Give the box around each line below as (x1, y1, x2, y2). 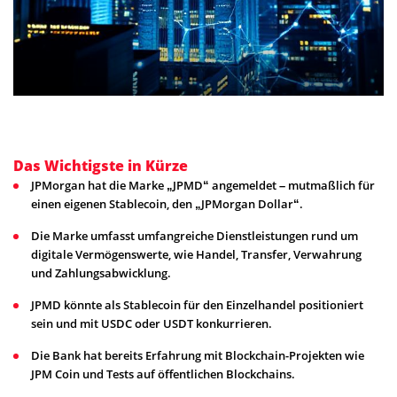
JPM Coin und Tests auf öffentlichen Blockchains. (31, 366, 295, 382)
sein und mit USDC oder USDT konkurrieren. (31, 315, 272, 331)
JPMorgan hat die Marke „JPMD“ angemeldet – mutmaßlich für (31, 177, 375, 193)
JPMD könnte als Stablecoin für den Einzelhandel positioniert (31, 297, 363, 313)
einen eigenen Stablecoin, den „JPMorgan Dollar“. (31, 196, 303, 212)
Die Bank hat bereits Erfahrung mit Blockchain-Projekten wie (31, 347, 364, 363)
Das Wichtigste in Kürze (13, 156, 188, 175)
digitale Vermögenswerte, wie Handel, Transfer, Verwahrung (31, 246, 362, 262)
